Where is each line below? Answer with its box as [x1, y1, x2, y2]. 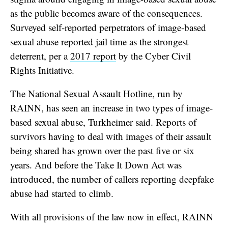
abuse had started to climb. [10, 186, 113, 199]
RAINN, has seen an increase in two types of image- [10, 101, 213, 114]
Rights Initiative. [10, 63, 74, 76]
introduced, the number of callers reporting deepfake [10, 172, 214, 185]
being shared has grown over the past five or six [10, 144, 194, 157]
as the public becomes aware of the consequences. [10, 6, 203, 19]
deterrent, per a [10, 49, 70, 62]
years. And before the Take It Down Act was [10, 158, 182, 171]
